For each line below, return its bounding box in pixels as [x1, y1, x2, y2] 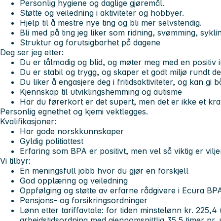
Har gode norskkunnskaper [20, 126, 124, 136]
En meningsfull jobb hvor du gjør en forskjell [20, 165, 188, 176]
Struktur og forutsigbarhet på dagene [20, 37, 160, 47]
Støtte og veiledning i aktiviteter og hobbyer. [20, 7, 184, 18]
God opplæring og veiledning [20, 175, 128, 185]
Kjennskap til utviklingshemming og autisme [20, 86, 182, 97]
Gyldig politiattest [20, 136, 83, 146]
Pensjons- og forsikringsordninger [20, 195, 147, 205]
